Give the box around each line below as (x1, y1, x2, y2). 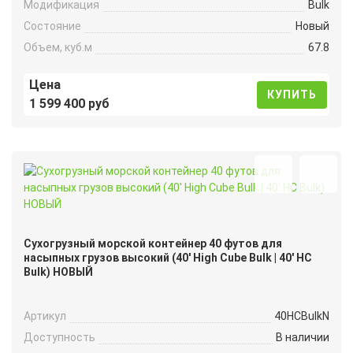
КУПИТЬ (267, 87, 318, 101)
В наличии (276, 331, 329, 344)
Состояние (24, 19, 81, 32)
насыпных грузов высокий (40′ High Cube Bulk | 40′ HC (24, 251, 312, 264)
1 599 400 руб (29, 96, 110, 112)
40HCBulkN (274, 310, 329, 323)
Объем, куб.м (24, 40, 92, 54)
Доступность (24, 331, 95, 344)
